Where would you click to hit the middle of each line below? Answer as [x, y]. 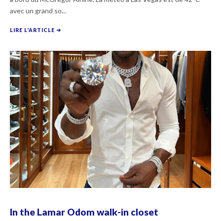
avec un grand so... [38, 10]
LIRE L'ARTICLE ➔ [36, 30]
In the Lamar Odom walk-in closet [84, 212]
